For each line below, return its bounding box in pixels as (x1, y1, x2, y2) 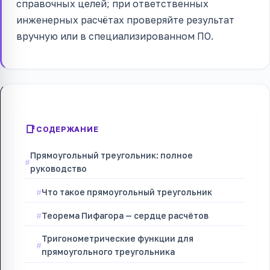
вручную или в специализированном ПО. (16, 30, 213, 42)
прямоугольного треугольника (42, 246, 175, 257)
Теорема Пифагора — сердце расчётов (42, 210, 209, 221)
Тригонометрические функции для (42, 233, 194, 244)
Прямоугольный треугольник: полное (30, 149, 193, 160)
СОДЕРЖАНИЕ (36, 124, 99, 134)
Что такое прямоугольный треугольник (42, 186, 213, 197)
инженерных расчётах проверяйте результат (16, 13, 234, 26)
